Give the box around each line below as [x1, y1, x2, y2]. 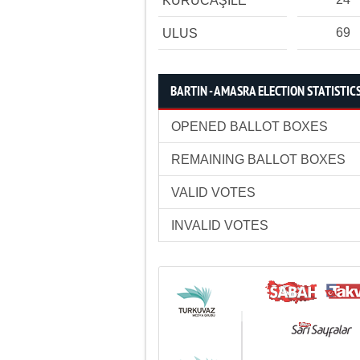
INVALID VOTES [171, 219, 268, 232]
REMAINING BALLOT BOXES [171, 153, 346, 166]
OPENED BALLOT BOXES [171, 120, 328, 133]
